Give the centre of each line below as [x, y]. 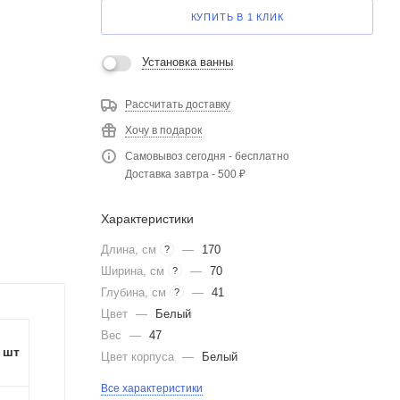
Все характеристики [152, 388]
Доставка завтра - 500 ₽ [185, 174]
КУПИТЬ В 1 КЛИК [237, 17]
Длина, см [130, 249]
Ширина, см [134, 271]
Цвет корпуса [139, 356]
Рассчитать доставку [178, 104]
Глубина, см [135, 292]
